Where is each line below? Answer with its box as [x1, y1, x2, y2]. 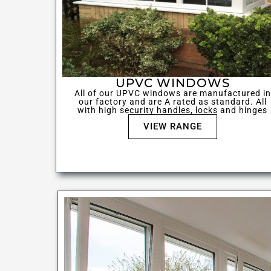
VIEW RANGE [143, 121, 202, 132]
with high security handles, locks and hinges [77, 105, 268, 116]
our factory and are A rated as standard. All [78, 97, 267, 107]
